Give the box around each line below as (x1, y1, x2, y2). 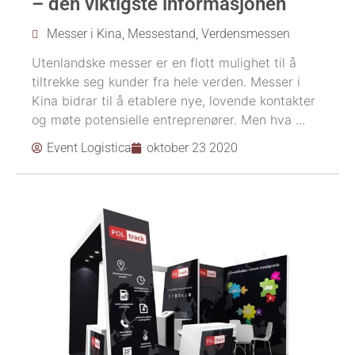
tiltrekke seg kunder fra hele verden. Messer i (32, 73, 300, 90)
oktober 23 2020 (147, 139, 238, 155)
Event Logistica (47, 139, 132, 155)
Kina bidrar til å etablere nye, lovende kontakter (32, 92, 315, 109)
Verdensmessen (201, 25, 290, 41)
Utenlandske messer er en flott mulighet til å (32, 54, 296, 71)
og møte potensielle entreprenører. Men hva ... (32, 111, 305, 128)
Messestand (128, 25, 196, 41)
